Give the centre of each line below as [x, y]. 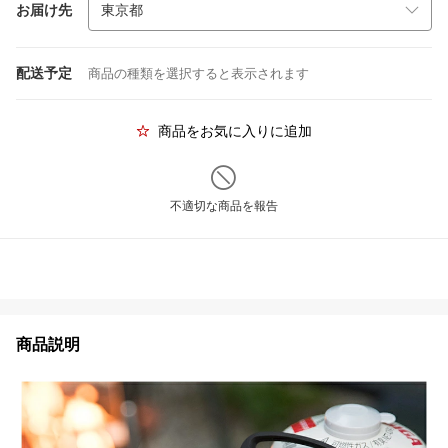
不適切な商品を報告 [224, 206]
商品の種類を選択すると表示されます [198, 73]
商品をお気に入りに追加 [235, 131]
